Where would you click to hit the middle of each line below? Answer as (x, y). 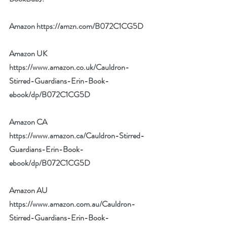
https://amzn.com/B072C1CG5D (90, 26)
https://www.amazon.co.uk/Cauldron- (69, 67)
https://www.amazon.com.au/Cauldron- (72, 204)
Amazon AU (29, 190)
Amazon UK (29, 53)
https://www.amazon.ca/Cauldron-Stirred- (77, 136)
